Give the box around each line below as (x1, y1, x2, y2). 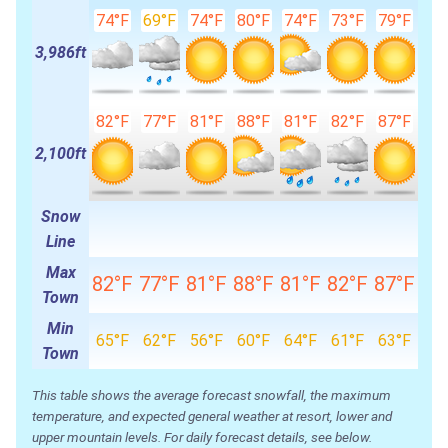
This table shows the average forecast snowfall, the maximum (32, 386, 391, 403)
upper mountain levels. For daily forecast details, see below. (32, 428, 372, 445)
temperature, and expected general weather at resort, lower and (32, 407, 392, 424)
